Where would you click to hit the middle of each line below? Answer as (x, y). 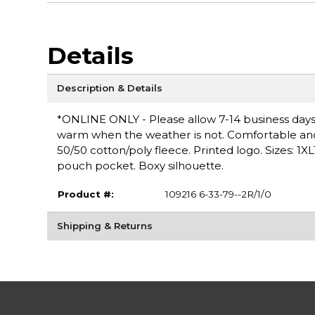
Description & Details (109, 88)
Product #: (85, 194)
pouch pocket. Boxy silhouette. (140, 166)
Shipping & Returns (104, 226)
